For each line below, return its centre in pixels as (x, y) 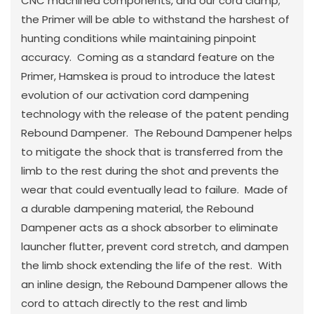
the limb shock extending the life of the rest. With (151, 265)
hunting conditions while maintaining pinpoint (139, 38)
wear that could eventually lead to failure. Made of (155, 189)
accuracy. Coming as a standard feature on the (148, 57)
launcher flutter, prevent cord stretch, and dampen (155, 246)
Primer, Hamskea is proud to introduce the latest (148, 76)
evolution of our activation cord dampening (135, 95)
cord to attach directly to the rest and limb (134, 303)
